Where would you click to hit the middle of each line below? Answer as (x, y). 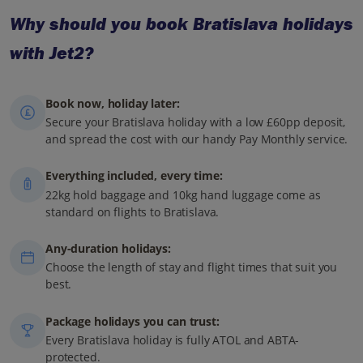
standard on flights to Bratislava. (132, 211)
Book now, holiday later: (113, 103)
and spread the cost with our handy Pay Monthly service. (197, 139)
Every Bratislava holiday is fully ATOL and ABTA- (173, 340)
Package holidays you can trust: (132, 321)
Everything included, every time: (134, 176)
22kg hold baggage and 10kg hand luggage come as (183, 194)
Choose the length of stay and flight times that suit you (192, 267)
